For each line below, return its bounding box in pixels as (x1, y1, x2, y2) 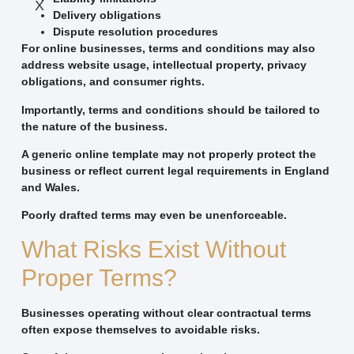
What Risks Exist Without (21, 235, 286, 262)
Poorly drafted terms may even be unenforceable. (21, 209, 287, 222)
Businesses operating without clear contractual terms (21, 306, 311, 319)
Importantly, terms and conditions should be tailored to (21, 103, 320, 116)
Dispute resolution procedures (52, 25, 218, 39)
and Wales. (21, 180, 80, 194)
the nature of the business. (21, 119, 168, 133)
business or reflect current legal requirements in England (21, 164, 330, 177)
